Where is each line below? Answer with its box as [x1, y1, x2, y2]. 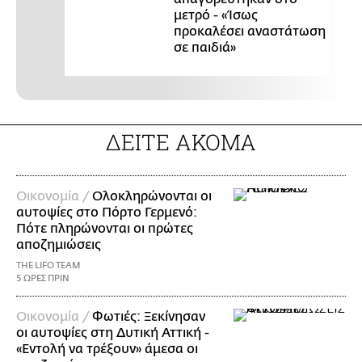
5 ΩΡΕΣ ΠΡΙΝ [16, 272, 69, 284]
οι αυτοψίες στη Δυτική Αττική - [16, 325, 209, 340]
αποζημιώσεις [16, 237, 101, 252]
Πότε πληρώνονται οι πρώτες [16, 221, 193, 236]
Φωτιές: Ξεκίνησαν [92, 309, 205, 324]
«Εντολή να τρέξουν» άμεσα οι [16, 341, 198, 356]
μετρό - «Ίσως [174, 7, 258, 23]
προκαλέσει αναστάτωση [174, 23, 326, 39]
